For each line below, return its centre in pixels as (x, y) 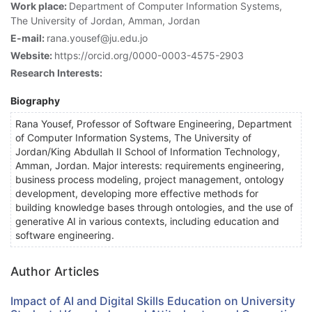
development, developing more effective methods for (137, 194)
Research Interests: (56, 73)
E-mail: (29, 38)
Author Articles (55, 272)
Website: (32, 56)
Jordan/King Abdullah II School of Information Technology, (148, 152)
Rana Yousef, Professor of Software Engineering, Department (154, 124)
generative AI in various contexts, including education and (147, 221)
